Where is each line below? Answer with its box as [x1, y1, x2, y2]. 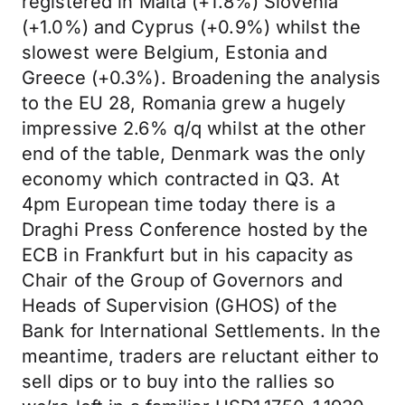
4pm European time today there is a [22, 193, 335, 215]
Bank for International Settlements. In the [22, 320, 381, 342]
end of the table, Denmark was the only [22, 143, 366, 165]
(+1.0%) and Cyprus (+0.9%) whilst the [22, 16, 362, 38]
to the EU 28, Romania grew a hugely [22, 92, 345, 114]
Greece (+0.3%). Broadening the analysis [22, 67, 381, 89]
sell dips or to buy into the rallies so [22, 371, 335, 392]
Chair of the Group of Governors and [22, 269, 343, 291]
